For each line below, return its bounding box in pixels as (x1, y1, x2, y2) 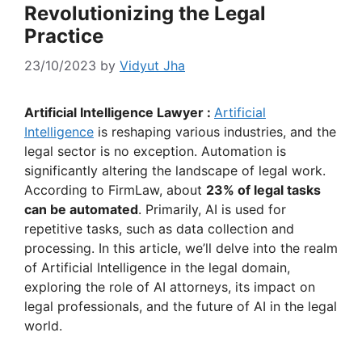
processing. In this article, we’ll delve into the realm (24, 240, 338, 257)
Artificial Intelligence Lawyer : (24, 104, 214, 121)
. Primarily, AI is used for (138, 201, 286, 218)
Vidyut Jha (120, 57, 185, 74)
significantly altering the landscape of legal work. (24, 162, 326, 179)
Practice (24, 24, 103, 48)
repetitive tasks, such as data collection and (24, 221, 294, 238)
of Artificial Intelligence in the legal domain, (24, 259, 290, 276)
